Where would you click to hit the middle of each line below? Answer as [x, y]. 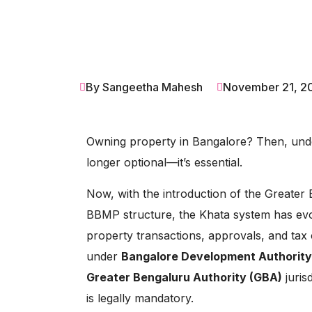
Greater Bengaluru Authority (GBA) [184, 277]
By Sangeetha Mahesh [144, 87]
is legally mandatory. [140, 298]
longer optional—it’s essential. [164, 162]
